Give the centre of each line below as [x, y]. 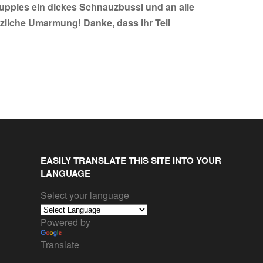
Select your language [85, 195]
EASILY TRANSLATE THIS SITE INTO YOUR [131, 160]
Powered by [65, 222]
